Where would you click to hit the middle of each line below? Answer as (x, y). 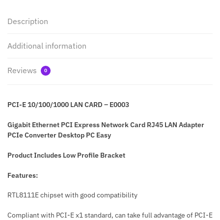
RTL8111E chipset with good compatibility (72, 195)
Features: (23, 175)
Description (28, 21)
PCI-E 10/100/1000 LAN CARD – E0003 (68, 105)
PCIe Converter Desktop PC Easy (59, 135)
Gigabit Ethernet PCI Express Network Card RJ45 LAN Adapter (106, 124)
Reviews (23, 70)
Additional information (47, 46)
